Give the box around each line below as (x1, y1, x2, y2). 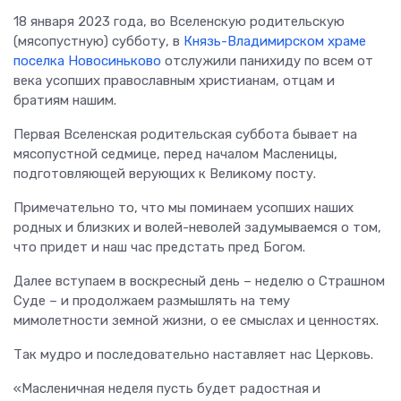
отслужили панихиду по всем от (161, 52, 373, 69)
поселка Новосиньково (13, 52, 161, 69)
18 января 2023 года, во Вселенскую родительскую (13, 13, 345, 30)
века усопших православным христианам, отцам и (13, 72, 335, 89)
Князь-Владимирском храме (183, 32, 366, 49)
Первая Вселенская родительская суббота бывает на (13, 125, 357, 142)
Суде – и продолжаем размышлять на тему (13, 292, 290, 309)
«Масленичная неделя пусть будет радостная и (13, 380, 320, 397)
